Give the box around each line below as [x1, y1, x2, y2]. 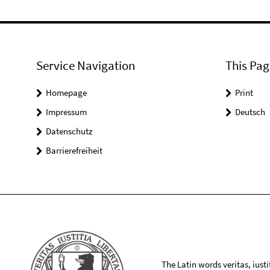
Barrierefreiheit [46, 145, 102, 156]
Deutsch [234, 106, 265, 118]
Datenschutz [46, 125, 92, 137]
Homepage [46, 87, 87, 98]
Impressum [46, 106, 87, 118]
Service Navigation [36, 57, 135, 74]
